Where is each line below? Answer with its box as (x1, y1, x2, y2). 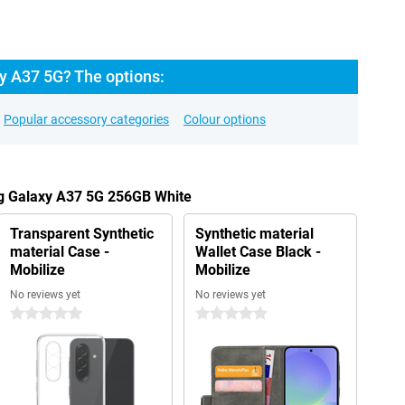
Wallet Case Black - (194, 243, 321, 260)
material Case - (9, 243, 109, 260)
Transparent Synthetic (9, 225, 154, 242)
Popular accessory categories (4, 112, 169, 127)
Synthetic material (194, 225, 314, 242)
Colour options (184, 112, 266, 127)
